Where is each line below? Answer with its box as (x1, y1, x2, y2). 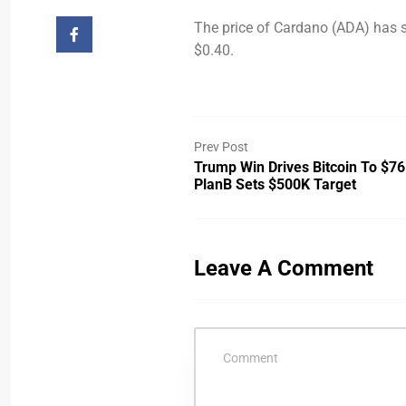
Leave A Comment (194, 256, 374, 281)
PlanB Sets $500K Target (194, 176, 357, 193)
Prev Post (194, 140, 249, 154)
